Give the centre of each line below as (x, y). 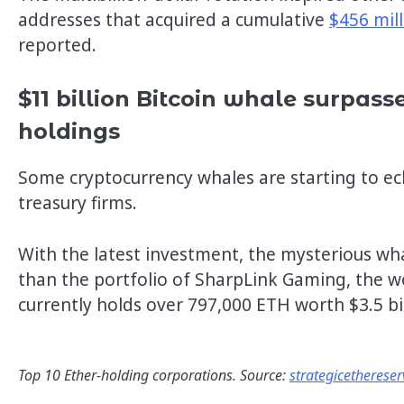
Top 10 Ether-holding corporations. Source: (154, 376)
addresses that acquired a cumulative (174, 19)
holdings (69, 132)
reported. (57, 45)
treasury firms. (78, 203)
